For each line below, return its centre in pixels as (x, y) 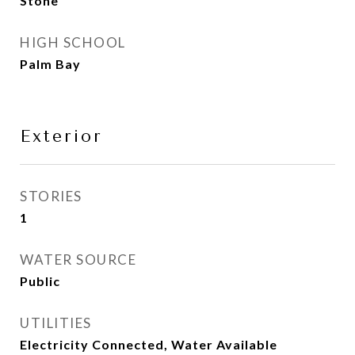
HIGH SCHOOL (73, 42)
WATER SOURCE (78, 260)
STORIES (51, 196)
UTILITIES (56, 323)
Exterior (61, 136)
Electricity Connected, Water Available (149, 344)
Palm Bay (50, 64)
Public (40, 281)
